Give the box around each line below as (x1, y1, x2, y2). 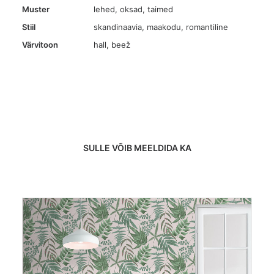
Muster (22, 4, 50, 14)
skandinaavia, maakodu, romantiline (94, 22, 228, 32)
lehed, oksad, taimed (94, 4, 173, 14)
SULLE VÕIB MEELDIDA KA (83, 143, 191, 153)
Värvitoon (22, 40, 58, 50)
